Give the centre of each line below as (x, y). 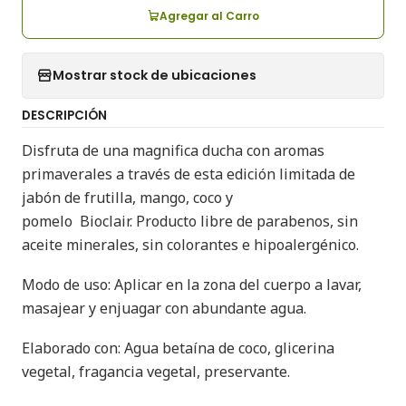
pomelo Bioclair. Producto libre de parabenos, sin (190, 221)
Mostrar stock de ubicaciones (155, 76)
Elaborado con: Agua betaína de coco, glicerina (178, 348)
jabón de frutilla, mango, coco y (127, 197)
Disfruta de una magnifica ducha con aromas (173, 150)
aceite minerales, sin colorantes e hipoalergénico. (190, 244)
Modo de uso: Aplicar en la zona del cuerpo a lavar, (192, 284)
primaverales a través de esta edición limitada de (188, 174)
